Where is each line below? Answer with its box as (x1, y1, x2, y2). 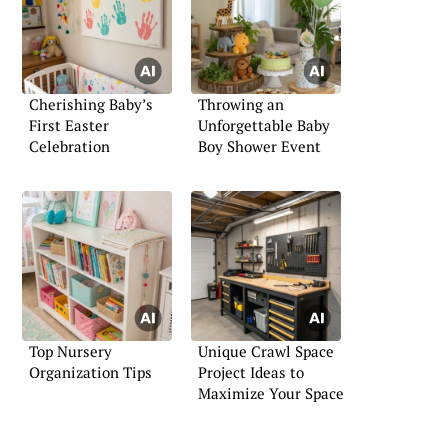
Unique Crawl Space (198, 341, 334, 362)
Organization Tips (29, 362, 152, 383)
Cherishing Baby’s (29, 93, 153, 114)
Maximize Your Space (198, 383, 344, 404)
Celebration (29, 135, 110, 156)
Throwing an (198, 93, 284, 114)
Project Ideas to (198, 362, 304, 383)
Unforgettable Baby (198, 114, 330, 135)
